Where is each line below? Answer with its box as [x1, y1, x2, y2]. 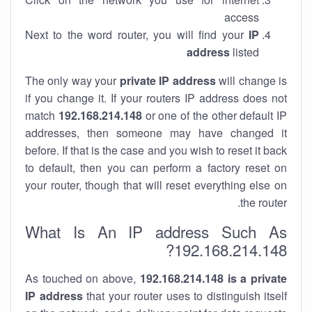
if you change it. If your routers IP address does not [25, 90, 287, 106]
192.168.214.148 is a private [139, 270, 288, 286]
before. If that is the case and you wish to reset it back [25, 142, 287, 158]
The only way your [25, 72, 120, 88]
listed [230, 44, 259, 60]
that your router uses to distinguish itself [82, 288, 287, 304]
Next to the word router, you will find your [25, 26, 249, 42]
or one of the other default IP [141, 107, 287, 123]
